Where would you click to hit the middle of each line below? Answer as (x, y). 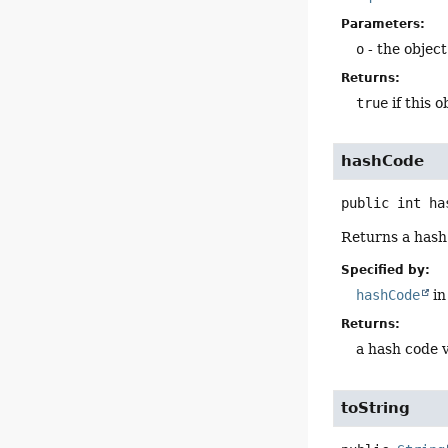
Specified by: (386, 270)
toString (376, 407)
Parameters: (383, 23)
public (365, 203)
